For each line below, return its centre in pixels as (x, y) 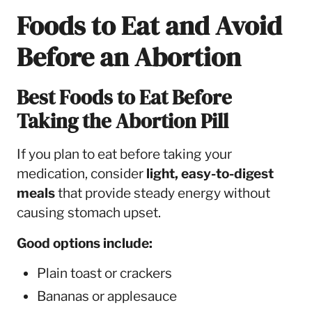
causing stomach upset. (88, 213)
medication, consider (81, 174)
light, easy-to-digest (210, 174)
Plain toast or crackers (104, 273)
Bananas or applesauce (107, 296)
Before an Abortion (128, 57)
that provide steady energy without (162, 194)
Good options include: (84, 243)
